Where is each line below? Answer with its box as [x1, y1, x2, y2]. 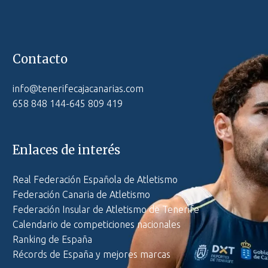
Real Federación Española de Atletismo [13, 173, 178, 185]
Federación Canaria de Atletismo [13, 188, 150, 200]
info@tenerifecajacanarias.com [13, 83, 144, 95]
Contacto [13, 51, 68, 67]
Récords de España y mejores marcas [13, 248, 170, 260]
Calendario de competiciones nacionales [13, 218, 181, 230]
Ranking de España [13, 233, 92, 245]
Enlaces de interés [13, 142, 120, 157]
